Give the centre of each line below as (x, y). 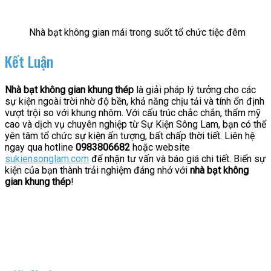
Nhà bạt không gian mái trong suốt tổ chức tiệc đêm (137, 33)
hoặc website (160, 147)
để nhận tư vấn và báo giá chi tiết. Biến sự (177, 158)
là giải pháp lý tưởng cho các (195, 90)
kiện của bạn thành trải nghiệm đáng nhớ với (97, 170)
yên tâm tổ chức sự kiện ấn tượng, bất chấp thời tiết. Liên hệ (130, 135)
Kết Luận (29, 61)
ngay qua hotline (40, 147)
